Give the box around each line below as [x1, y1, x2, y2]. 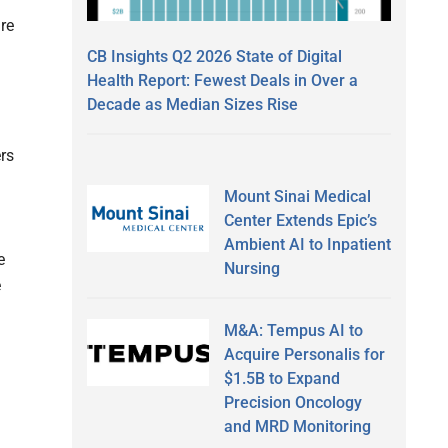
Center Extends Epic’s [223, 210, 377, 230]
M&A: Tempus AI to [223, 320, 363, 340]
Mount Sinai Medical [223, 186, 371, 206]
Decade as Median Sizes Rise [87, 94, 298, 114]
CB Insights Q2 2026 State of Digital [87, 46, 342, 66]
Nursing [223, 258, 280, 278]
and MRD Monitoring [223, 416, 371, 436]
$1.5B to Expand [223, 368, 340, 388]
